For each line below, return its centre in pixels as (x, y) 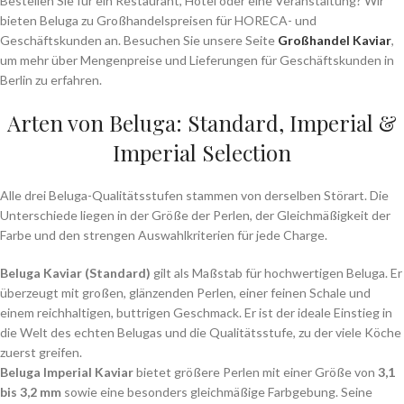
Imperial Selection (202, 152)
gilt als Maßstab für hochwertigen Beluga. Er (276, 273)
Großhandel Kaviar (335, 40)
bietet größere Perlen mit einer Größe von (256, 372)
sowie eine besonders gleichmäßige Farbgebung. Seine (217, 392)
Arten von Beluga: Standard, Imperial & (202, 123)
